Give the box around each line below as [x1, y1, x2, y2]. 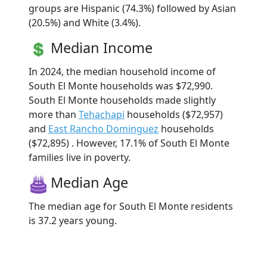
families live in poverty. [29, 150, 131, 164]
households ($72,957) [125, 107, 223, 121]
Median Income [51, 38, 153, 57]
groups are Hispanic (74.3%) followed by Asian [29, 1, 236, 15]
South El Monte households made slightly [29, 93, 216, 107]
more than [29, 107, 79, 121]
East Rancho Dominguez [48, 122, 159, 135]
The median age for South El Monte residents [29, 199, 233, 213]
